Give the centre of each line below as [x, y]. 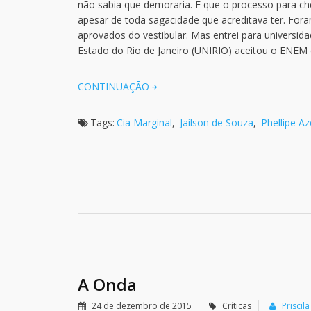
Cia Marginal [144, 123]
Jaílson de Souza [217, 123]
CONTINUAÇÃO [114, 86]
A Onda [107, 284]
